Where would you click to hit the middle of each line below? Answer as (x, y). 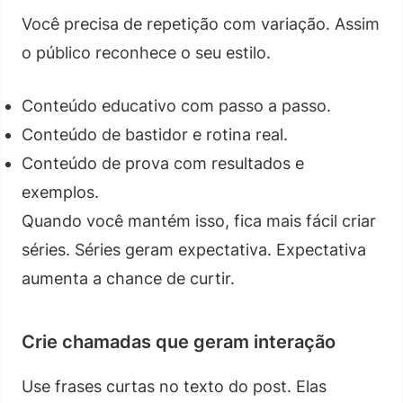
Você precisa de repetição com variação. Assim (201, 23)
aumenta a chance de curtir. (128, 278)
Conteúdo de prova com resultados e (163, 163)
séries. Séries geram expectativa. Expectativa (194, 249)
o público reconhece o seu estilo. (146, 52)
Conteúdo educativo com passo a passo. (176, 105)
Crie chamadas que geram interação (179, 341)
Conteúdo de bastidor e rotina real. (155, 134)
